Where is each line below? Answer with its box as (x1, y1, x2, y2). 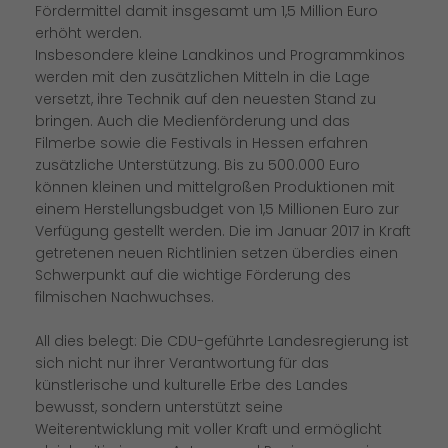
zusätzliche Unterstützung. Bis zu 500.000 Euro (35, 155, 360, 176)
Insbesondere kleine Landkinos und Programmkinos (35, 45, 405, 66)
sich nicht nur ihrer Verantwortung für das (35, 353, 329, 374)
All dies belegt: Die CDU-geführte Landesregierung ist (35, 331, 409, 352)
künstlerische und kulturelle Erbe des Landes (35, 375, 348, 396)
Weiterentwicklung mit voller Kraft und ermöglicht (35, 419, 382, 440)
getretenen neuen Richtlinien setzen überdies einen (35, 243, 398, 264)
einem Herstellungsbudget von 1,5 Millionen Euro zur (35, 199, 399, 220)
